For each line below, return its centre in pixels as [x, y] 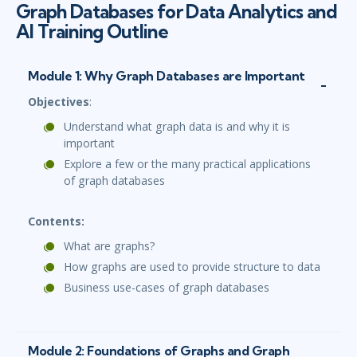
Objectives [59, 102]
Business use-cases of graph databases [167, 288]
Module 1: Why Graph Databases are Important [167, 76]
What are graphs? [110, 246]
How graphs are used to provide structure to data [192, 267]
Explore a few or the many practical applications [187, 164]
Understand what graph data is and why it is [177, 127]
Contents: [56, 222]
